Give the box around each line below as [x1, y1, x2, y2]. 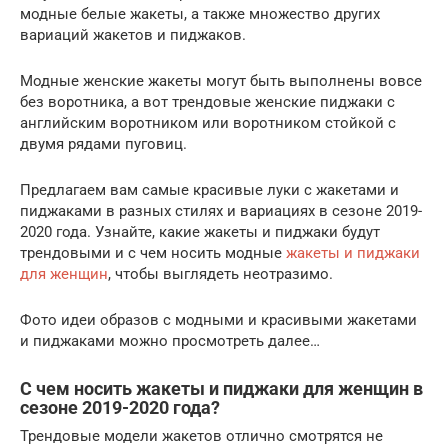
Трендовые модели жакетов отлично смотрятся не [20, 426, 383, 445]
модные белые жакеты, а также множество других [20, 4, 380, 23]
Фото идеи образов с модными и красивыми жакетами [20, 310, 417, 329]
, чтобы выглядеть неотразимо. [108, 264, 333, 283]
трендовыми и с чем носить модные [20, 243, 286, 262]
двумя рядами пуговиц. [20, 134, 187, 153]
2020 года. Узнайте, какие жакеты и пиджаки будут [20, 222, 380, 241]
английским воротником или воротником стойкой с [20, 113, 396, 132]
